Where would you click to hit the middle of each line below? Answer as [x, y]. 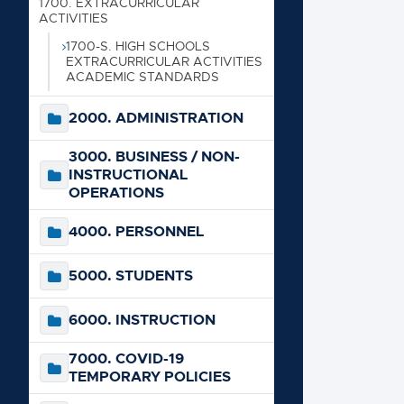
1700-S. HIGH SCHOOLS [138, 46]
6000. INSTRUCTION [142, 319]
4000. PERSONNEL [136, 231]
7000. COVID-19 [126, 358]
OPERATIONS [116, 192]
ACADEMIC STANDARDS [142, 76]
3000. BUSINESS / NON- [154, 156]
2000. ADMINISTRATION [156, 117]
